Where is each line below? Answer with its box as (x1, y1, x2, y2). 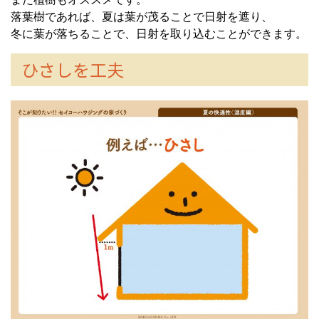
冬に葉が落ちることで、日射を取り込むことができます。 (11, 27, 307, 40)
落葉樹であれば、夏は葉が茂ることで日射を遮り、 (11, 10, 273, 23)
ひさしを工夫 (21, 56, 124, 82)
